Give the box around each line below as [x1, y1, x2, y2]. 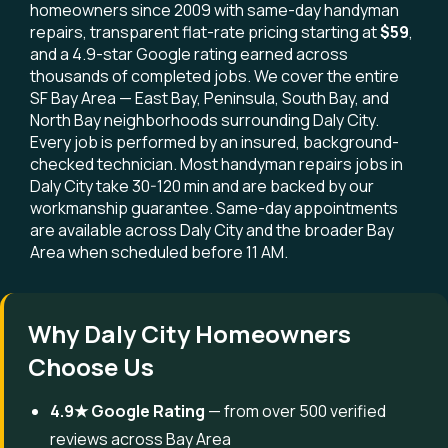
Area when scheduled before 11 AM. [30, 241, 288, 263]
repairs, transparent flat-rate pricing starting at [30, 21, 380, 43]
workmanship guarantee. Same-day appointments [30, 197, 398, 219]
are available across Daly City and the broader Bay [30, 219, 394, 241]
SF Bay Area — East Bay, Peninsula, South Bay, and [30, 87, 389, 109]
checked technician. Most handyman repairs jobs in [30, 153, 403, 175]
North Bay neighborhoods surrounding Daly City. [30, 109, 379, 131]
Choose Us [28, 350, 154, 383]
